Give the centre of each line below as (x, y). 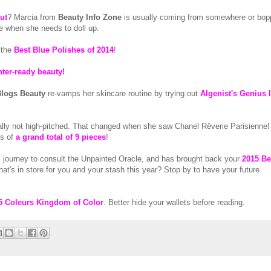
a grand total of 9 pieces (61, 137)
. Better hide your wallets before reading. (174, 203)
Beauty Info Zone (90, 18)
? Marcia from (33, 18)
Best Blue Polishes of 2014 (64, 50)
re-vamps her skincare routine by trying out (124, 94)
